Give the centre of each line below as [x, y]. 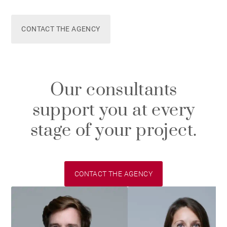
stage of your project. [113, 131]
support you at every [113, 110]
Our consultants [113, 90]
